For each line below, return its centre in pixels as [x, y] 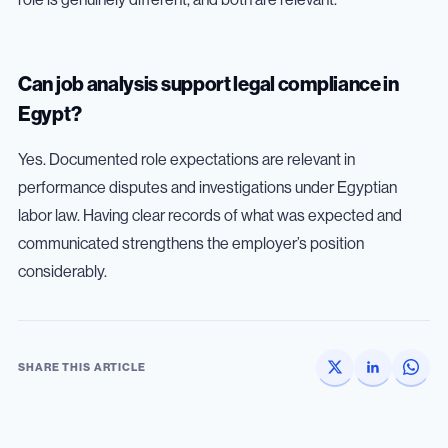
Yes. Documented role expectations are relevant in [186, 159]
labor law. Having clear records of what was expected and [210, 215]
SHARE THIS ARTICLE [82, 368]
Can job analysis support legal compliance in [208, 84]
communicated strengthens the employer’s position [191, 243]
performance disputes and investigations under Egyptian [207, 187]
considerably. [62, 271]
